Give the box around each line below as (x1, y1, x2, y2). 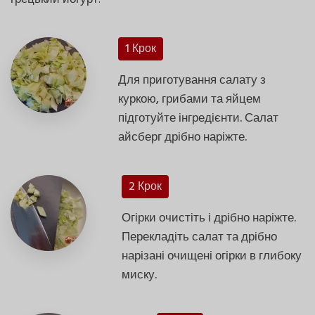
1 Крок (124, 39, 156, 58)
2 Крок (129, 177, 162, 196)
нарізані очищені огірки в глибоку (122, 246, 302, 266)
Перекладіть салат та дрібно (122, 227, 278, 247)
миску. (122, 265, 157, 285)
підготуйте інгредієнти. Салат (117, 108, 278, 128)
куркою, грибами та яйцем (117, 89, 261, 109)
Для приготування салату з (117, 70, 266, 90)
